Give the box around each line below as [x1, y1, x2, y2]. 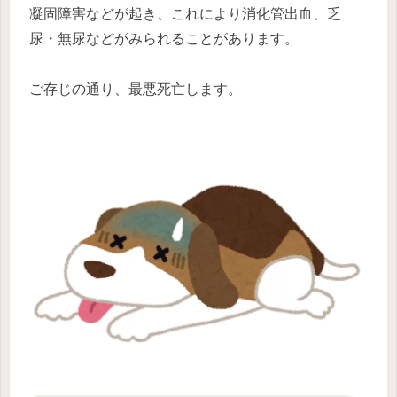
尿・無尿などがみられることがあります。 [29, 31, 299, 46]
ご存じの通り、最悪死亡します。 [29, 81, 242, 97]
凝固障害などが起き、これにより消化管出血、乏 [29, 6, 341, 21]
